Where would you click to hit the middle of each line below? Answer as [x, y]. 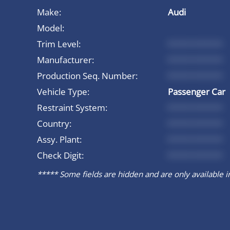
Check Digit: [60, 155]
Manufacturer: [65, 60]
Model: [51, 28]
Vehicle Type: [63, 91]
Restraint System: [72, 107]
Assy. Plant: [59, 139]
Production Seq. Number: [87, 75]
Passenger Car [197, 91]
